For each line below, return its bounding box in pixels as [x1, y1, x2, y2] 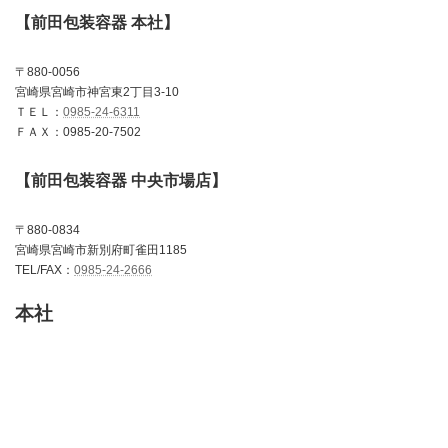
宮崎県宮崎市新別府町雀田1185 [15, 242, 187, 257]
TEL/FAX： [15, 262, 74, 277]
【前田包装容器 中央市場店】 [15, 171, 227, 189]
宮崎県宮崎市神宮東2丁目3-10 [15, 84, 179, 99]
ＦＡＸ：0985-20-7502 [15, 124, 141, 139]
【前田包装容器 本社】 [15, 13, 179, 31]
